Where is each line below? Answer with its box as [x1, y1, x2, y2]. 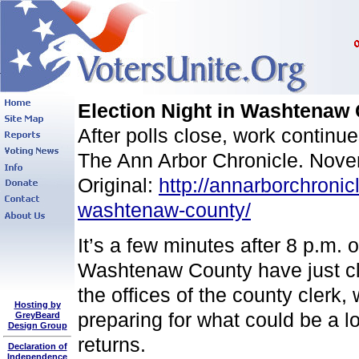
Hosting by [14, 300, 61, 309]
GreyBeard [14, 310, 60, 320]
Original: [78, 174, 159, 196]
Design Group [7, 321, 67, 330]
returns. [78, 333, 146, 356]
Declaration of [7, 341, 67, 351]
